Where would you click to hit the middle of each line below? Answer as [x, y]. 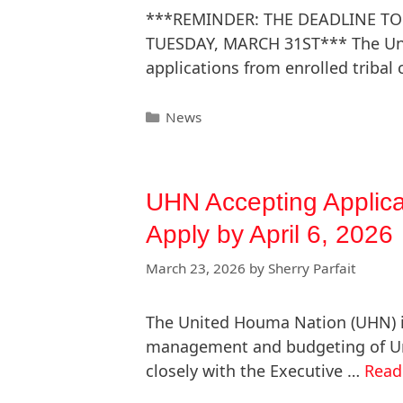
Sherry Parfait [312, 269]
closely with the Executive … [255, 371]
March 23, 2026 [196, 269]
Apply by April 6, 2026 [269, 235]
